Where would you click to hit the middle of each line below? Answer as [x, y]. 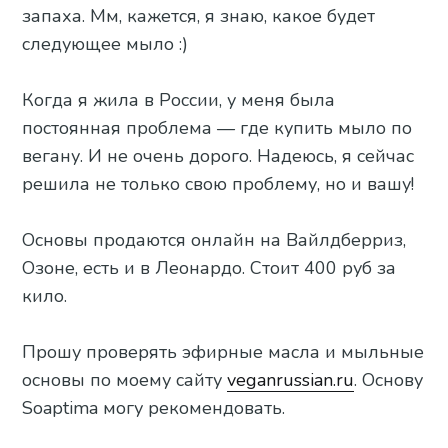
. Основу [389, 380]
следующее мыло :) [105, 44]
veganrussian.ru [291, 380]
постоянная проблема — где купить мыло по [217, 128]
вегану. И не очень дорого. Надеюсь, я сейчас [218, 156]
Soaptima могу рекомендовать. [154, 408]
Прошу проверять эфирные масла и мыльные [223, 352]
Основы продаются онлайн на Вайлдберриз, [214, 240]
